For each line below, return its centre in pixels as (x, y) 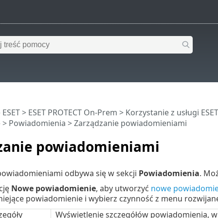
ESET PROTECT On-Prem (73, 113)
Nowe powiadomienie (53, 188)
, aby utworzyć (123, 188)
